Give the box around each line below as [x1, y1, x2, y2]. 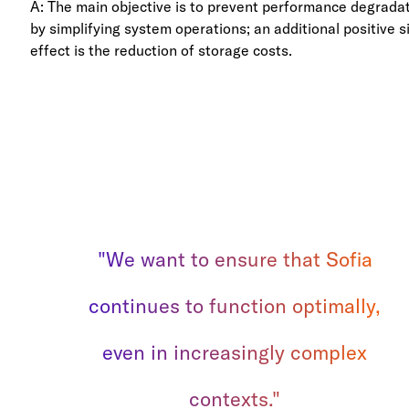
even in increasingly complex [102, 339, 368, 365]
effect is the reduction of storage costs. [30, 40, 293, 59]
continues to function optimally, [89, 292, 382, 319]
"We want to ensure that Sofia [97, 246, 372, 272]
